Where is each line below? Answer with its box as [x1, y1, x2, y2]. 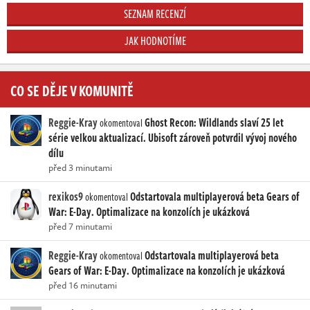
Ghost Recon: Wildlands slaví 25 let [145, 113, 284, 131]
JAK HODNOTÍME [124, 32, 186, 49]
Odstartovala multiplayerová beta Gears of [130, 188, 300, 205]
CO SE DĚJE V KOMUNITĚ [10, 78, 134, 101]
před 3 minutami [48, 160, 112, 174]
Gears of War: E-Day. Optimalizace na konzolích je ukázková [48, 262, 285, 279]
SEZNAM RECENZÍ [124, 5, 186, 22]
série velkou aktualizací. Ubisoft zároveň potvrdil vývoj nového [48, 129, 297, 146]
